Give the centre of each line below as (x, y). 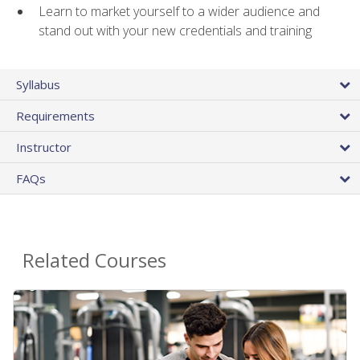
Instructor (44, 147)
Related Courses (94, 260)
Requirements (55, 116)
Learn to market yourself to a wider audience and (179, 11)
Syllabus (38, 85)
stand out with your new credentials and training (175, 30)
